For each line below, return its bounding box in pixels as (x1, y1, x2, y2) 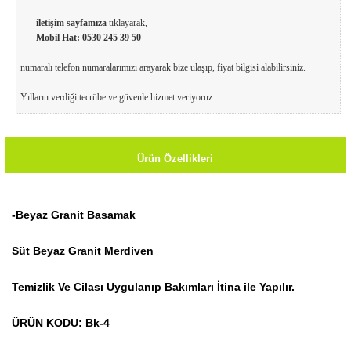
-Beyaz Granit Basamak (11, 208, 139, 221)
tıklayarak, (107, 17, 148, 28)
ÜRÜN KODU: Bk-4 (11, 317, 110, 329)
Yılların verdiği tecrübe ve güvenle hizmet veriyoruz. (20, 92, 215, 103)
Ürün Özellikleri (137, 153, 214, 165)
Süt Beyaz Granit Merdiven (11, 244, 157, 257)
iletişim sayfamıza (36, 17, 107, 28)
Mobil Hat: (36, 32, 83, 43)
